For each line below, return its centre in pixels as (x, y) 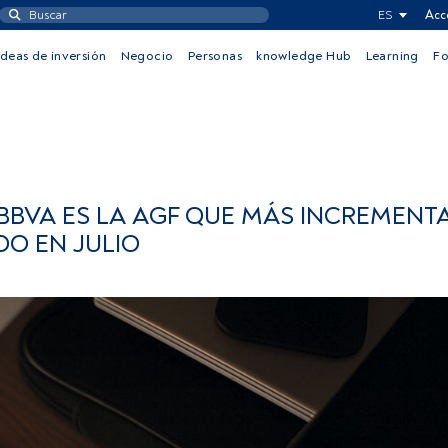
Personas (214, 56)
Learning (392, 56)
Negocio (147, 56)
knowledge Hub (304, 56)
